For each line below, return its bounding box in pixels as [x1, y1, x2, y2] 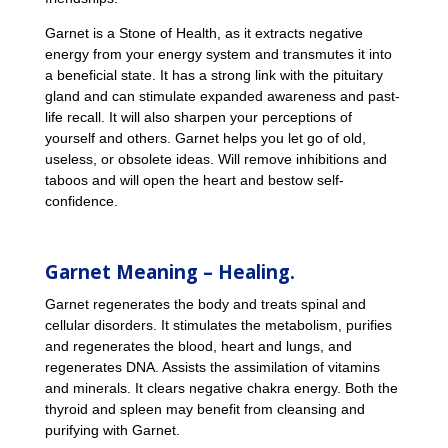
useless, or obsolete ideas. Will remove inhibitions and [44, 151, 387, 167]
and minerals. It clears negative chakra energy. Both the [44, 380, 398, 396]
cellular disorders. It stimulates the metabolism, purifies [44, 317, 392, 333]
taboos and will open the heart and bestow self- [44, 172, 344, 188]
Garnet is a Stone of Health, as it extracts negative [44, 25, 363, 41]
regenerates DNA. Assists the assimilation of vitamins [44, 359, 380, 375]
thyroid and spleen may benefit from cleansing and [44, 401, 365, 417]
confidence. [44, 193, 118, 209]
